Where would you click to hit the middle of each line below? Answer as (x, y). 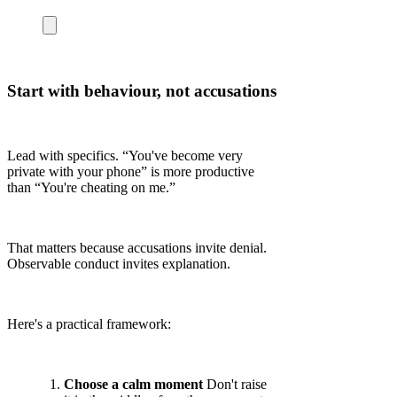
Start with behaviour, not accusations (142, 90)
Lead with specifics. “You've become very (125, 155)
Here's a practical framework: (89, 323)
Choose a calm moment (133, 384)
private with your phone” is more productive (131, 171)
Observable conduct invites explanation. (119, 263)
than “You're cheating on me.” (91, 187)
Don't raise (235, 384)
